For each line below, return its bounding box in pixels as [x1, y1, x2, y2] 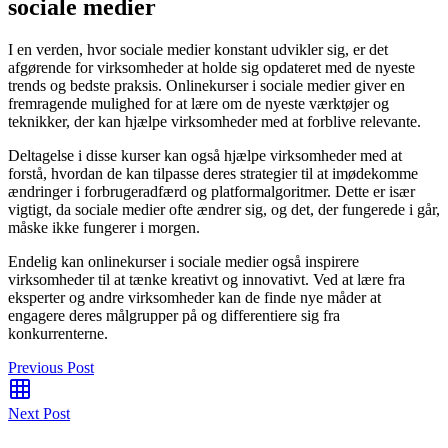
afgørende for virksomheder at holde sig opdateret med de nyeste [8, 58, 415, 76]
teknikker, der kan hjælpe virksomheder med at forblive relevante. [8, 112, 421, 130]
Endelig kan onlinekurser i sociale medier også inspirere [8, 252, 359, 270]
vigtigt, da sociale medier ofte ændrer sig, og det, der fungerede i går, [8, 200, 440, 218]
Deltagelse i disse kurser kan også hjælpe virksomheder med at [8, 146, 402, 164]
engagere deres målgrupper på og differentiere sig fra [8, 306, 340, 324]
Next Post [8, 404, 70, 422]
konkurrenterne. [8, 324, 108, 342]
